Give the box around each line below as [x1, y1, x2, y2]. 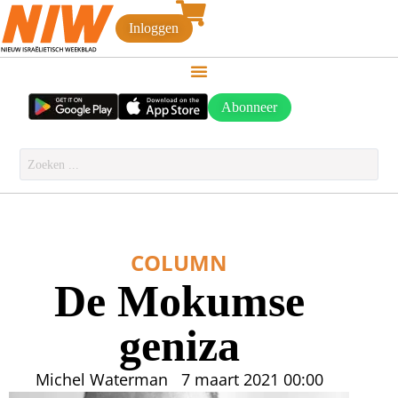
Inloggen [129, 20, 179, 37]
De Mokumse [53, 275, 305, 327]
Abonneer [221, 99, 278, 116]
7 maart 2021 [180, 369, 279, 391]
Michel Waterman [35, 369, 168, 391]
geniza [118, 320, 240, 371]
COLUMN [131, 248, 228, 278]
